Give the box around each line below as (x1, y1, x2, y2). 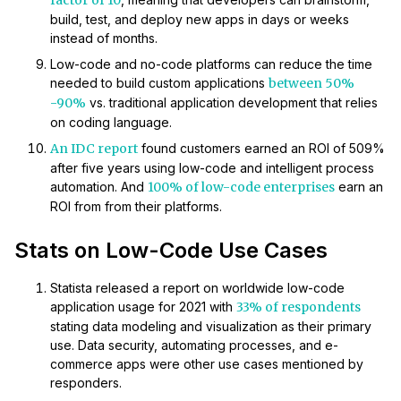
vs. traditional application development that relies (86, 95, 378, 111)
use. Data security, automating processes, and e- (50, 337, 338, 354)
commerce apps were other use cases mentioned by (50, 356, 363, 372)
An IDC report (50, 141, 138, 158)
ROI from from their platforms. (50, 199, 222, 215)
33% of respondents (236, 299, 361, 316)
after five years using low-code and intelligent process (50, 160, 374, 176)
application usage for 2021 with (50, 299, 236, 315)
